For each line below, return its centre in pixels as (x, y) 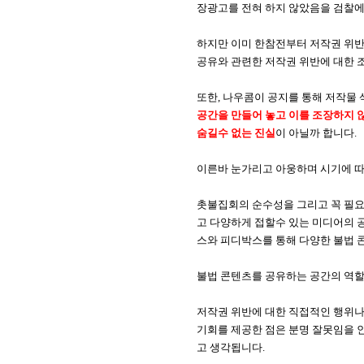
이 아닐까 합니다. (316, 133)
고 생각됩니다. (233, 347)
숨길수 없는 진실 (236, 133)
